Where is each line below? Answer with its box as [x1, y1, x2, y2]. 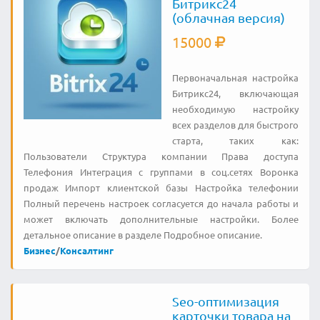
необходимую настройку [171, 102, 299, 115]
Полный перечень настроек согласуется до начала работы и [24, 196, 299, 209]
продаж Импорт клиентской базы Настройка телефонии [24, 181, 299, 194]
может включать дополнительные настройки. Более [24, 212, 299, 225]
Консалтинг [60, 244, 114, 256]
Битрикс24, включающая [171, 86, 299, 99]
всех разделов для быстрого [171, 118, 299, 131]
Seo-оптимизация [171, 293, 279, 309]
